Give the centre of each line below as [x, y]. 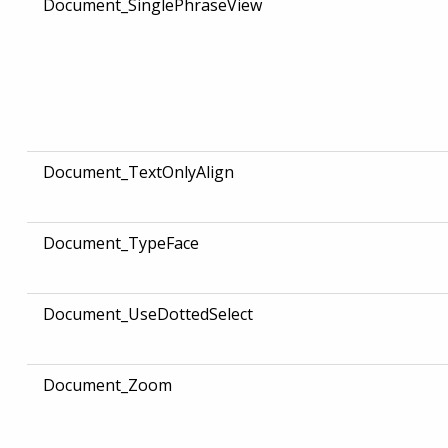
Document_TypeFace [120, 243]
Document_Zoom [107, 385]
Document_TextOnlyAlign [138, 172]
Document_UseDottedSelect [147, 314]
